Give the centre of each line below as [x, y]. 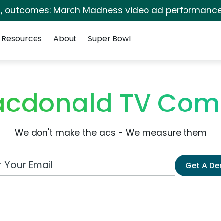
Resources [22, 39]
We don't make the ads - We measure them [110, 133]
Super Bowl [109, 39]
